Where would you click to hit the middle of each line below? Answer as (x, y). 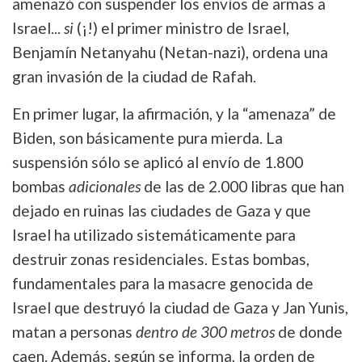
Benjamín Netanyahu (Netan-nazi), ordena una (170, 52)
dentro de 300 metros (205, 331)
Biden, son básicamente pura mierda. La (147, 137)
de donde (309, 331)
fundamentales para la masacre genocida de (163, 283)
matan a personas (74, 331)
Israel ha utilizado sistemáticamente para (154, 234)
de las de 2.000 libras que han (242, 186)
